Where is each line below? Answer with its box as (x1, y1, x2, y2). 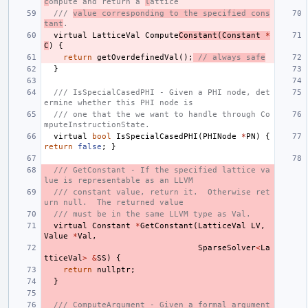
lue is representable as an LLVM (44, 175, 193, 185)
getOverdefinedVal (97, 52, 179, 62)
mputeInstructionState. (44, 120, 150, 129)
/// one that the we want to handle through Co (54, 109, 270, 119)
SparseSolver (198, 243, 256, 252)
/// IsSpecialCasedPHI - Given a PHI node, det (54, 87, 270, 97)
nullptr (97, 265, 131, 274)
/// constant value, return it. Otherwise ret (54, 187, 270, 197)
